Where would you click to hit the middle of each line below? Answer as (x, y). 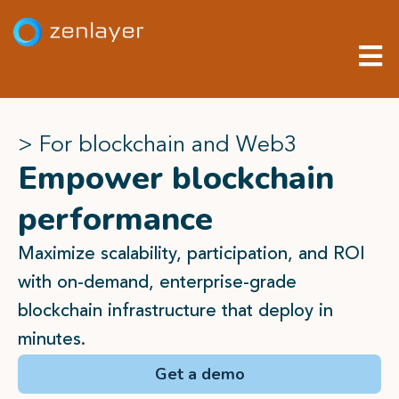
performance (115, 220)
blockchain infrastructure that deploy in (175, 312)
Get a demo (199, 374)
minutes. (54, 340)
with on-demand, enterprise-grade (157, 283)
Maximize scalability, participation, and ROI (191, 255)
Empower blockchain (176, 179)
